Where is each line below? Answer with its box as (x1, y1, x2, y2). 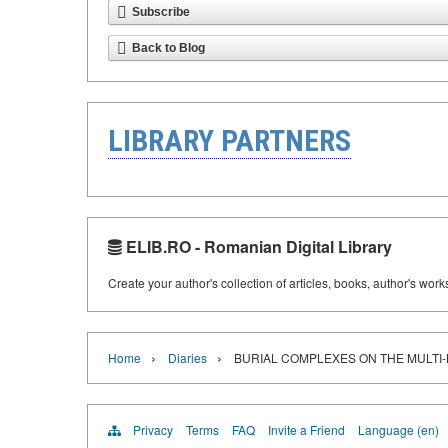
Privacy (133, 421, 173, 438)
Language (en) (358, 421, 439, 438)
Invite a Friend (268, 421, 345, 438)
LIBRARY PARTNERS (108, 123, 351, 158)
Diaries (168, 349, 207, 366)
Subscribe (132, 5, 190, 19)
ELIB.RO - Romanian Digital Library (122, 235, 392, 258)
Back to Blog (132, 41, 205, 55)
